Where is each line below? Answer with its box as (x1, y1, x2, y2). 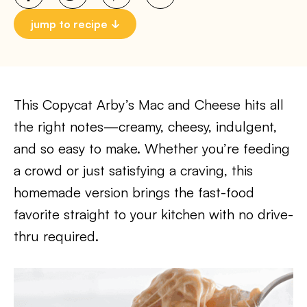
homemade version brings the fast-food (14, 184, 254, 201)
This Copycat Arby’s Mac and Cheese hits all (14, 96, 284, 113)
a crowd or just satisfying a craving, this (14, 162, 253, 179)
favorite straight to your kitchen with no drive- (14, 206, 293, 223)
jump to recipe (31, 17, 108, 31)
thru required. (14, 228, 99, 245)
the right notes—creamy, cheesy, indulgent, (14, 118, 277, 135)
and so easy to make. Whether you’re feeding (14, 140, 290, 157)
